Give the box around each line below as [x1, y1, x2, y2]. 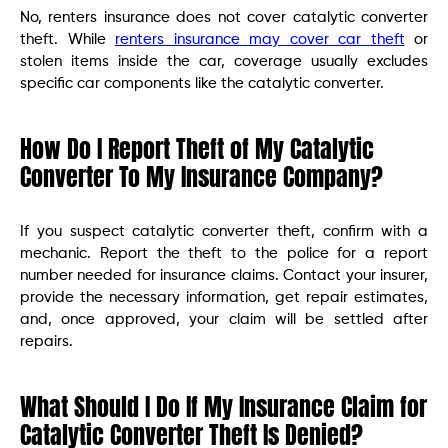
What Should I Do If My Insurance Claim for [20, 388, 427, 425]
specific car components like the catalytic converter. [20, 75, 384, 91]
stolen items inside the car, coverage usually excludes [20, 53, 428, 69]
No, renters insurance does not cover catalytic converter [20, 9, 428, 25]
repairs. [20, 333, 73, 349]
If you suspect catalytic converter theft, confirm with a [20, 223, 428, 239]
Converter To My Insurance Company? [20, 158, 383, 195]
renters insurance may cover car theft [115, 31, 405, 47]
